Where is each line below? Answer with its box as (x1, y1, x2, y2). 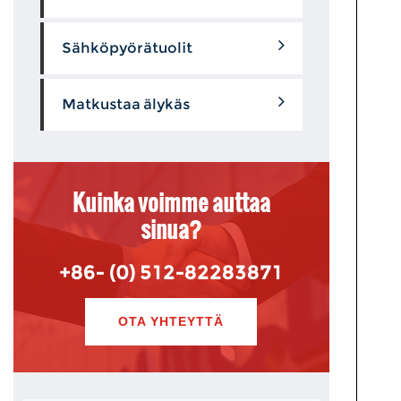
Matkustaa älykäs (62, 96, 190, 113)
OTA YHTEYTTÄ (118, 314, 225, 328)
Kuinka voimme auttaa (72, 185, 270, 218)
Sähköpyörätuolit (62, 39, 192, 56)
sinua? (141, 212, 202, 245)
